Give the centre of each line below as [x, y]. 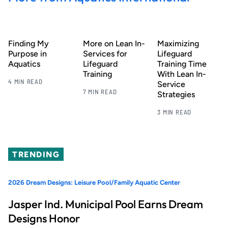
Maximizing [178, 43]
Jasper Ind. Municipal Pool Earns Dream [106, 204]
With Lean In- [182, 74]
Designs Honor [44, 219]
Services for [105, 53]
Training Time [182, 64]
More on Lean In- [114, 43]
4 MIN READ [25, 81]
